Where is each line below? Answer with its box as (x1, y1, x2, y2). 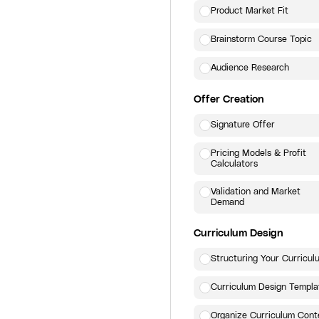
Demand (211, 198, 244, 207)
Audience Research (211, 63, 289, 73)
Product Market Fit (211, 6, 288, 16)
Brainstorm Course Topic (211, 35, 312, 44)
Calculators (211, 159, 258, 169)
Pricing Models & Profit (211, 149, 306, 158)
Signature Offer (211, 120, 275, 130)
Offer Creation (194, 94, 264, 105)
